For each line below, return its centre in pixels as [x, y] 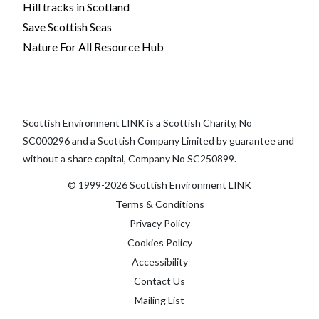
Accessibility [159, 262]
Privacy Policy [159, 224]
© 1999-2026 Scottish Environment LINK [159, 185]
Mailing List [159, 300]
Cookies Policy [159, 243]
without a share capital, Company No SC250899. [130, 159]
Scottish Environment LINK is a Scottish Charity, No [137, 123]
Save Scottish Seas [67, 27]
